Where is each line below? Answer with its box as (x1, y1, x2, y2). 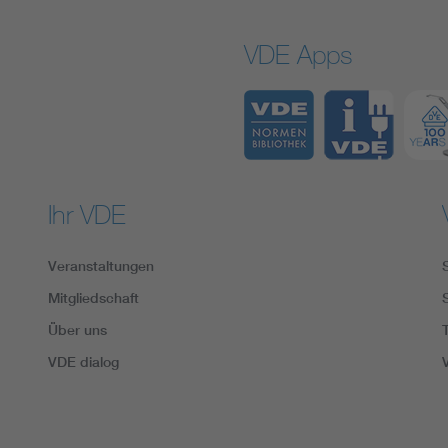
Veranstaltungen (48, 256, 155, 275)
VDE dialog (48, 352, 120, 371)
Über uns (48, 320, 108, 339)
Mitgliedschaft (48, 288, 140, 307)
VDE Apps (244, 38, 353, 70)
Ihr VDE (48, 198, 127, 230)
